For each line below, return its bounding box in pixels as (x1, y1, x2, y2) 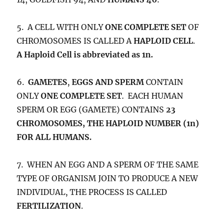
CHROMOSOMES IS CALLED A (17, 36, 134, 46)
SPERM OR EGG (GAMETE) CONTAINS (17, 105, 166, 115)
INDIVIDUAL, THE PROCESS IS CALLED (17, 187, 167, 197)
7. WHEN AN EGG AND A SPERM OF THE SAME (17, 160, 199, 170)
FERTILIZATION (17, 201, 82, 211)
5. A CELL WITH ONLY (17, 22, 106, 32)
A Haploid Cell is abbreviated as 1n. (17, 50, 154, 60)
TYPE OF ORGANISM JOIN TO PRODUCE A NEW (17, 173, 198, 184)
